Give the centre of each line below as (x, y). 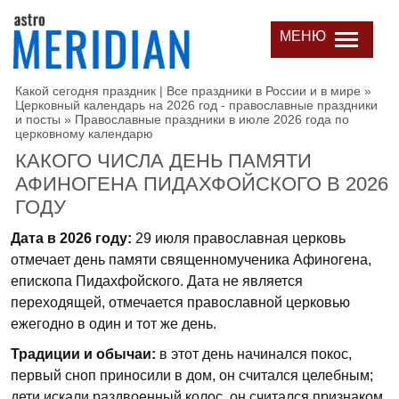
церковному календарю (84, 134)
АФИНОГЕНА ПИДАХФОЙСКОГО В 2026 (202, 184)
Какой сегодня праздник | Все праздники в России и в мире (188, 91)
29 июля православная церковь (239, 238)
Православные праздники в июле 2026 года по (212, 119)
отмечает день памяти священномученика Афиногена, (191, 260)
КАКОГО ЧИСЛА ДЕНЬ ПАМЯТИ (163, 161)
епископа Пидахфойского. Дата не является (157, 281)
